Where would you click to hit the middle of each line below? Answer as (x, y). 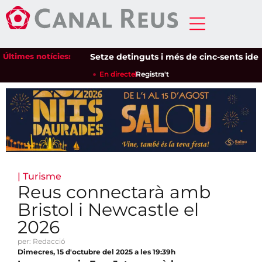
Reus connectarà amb (114, 192)
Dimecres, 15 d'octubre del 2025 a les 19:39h (96, 252)
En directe (118, 74)
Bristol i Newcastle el (108, 210)
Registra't (153, 74)
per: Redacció (42, 242)
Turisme (42, 177)
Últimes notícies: (37, 56)
